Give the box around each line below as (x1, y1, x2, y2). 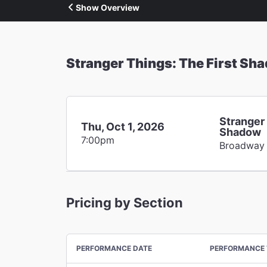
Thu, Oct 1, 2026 (81, 120, 164, 133)
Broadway (219, 139, 265, 151)
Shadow (219, 125, 262, 138)
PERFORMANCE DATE (76, 243, 152, 253)
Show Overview (76, 2, 139, 13)
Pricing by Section (66, 194, 183, 210)
